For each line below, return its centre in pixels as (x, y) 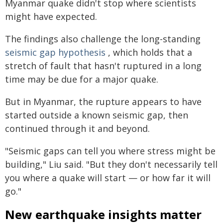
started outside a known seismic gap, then (97, 115)
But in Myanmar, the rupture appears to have (103, 102)
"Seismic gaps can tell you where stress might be (110, 151)
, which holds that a (149, 52)
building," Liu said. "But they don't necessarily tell (111, 164)
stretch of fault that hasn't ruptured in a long (103, 66)
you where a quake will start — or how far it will (108, 178)
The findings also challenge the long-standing (103, 39)
